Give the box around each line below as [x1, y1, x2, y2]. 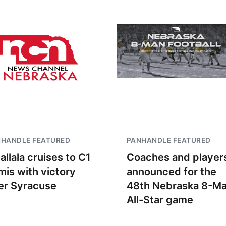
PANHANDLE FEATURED [126, 136, 211, 144]
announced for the [126, 165, 216, 178]
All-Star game [126, 194, 193, 206]
